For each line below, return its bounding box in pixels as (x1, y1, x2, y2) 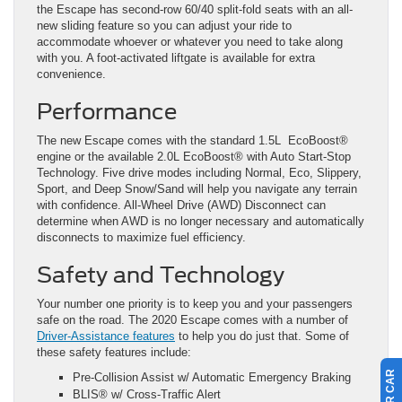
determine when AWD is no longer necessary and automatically (37, 214, 364, 229)
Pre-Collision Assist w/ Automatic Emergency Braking (73, 371, 351, 385)
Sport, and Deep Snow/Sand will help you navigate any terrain (37, 182, 357, 197)
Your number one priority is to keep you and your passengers (37, 297, 353, 311)
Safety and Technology (37, 262, 284, 289)
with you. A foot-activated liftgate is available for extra (37, 51, 315, 66)
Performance (37, 99, 177, 126)
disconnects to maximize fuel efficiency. (37, 231, 246, 245)
